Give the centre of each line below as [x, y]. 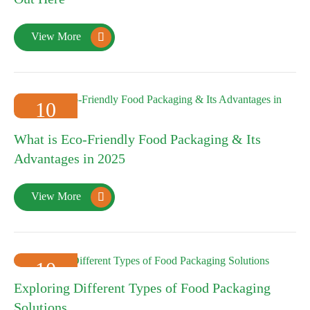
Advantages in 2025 [70, 159]
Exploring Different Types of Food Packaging [142, 288]
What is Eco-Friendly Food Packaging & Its [137, 139]
